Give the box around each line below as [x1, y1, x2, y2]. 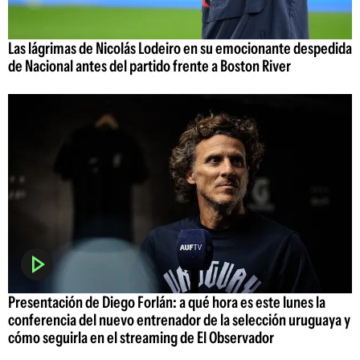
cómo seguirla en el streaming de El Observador [8, 328, 274, 348]
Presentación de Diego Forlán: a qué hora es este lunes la [8, 292, 325, 313]
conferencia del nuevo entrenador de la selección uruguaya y [8, 310, 350, 330]
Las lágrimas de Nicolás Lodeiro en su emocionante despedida [8, 38, 352, 58]
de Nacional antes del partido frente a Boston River [8, 55, 291, 76]
